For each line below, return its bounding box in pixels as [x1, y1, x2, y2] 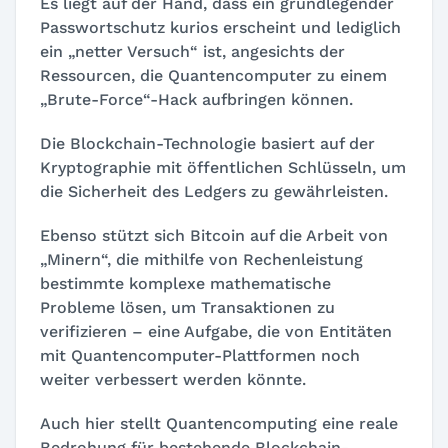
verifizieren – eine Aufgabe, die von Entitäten [40, 321, 392, 341]
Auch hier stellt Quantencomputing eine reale [40, 413, 398, 433]
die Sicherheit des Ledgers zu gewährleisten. [40, 181, 388, 201]
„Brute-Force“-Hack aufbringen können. [40, 89, 353, 109]
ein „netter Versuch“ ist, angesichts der [40, 41, 345, 61]
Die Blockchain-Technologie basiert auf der [40, 133, 375, 153]
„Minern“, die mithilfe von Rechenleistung [40, 249, 363, 269]
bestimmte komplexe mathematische [40, 273, 331, 293]
